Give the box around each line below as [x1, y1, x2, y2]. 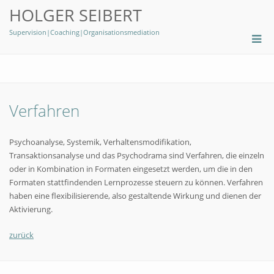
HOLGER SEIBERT [9, 4, 142, 26]
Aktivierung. [9, 204, 53, 215]
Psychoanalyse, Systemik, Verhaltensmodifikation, [9, 136, 191, 147]
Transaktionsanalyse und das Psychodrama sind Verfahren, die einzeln [9, 150, 264, 161]
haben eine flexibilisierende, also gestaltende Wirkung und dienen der [9, 190, 261, 201]
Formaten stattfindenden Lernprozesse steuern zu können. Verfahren [9, 177, 263, 188]
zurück [9, 229, 34, 240]
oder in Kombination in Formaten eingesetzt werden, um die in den [9, 163, 253, 174]
